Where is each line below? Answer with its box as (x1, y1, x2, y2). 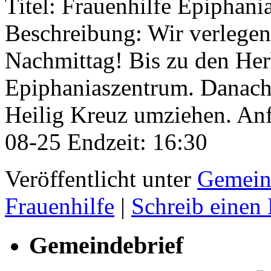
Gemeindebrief (29, 231, 183, 259)
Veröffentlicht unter (5, 165, 191, 192)
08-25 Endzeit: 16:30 (5, 128, 207, 155)
